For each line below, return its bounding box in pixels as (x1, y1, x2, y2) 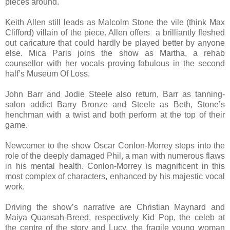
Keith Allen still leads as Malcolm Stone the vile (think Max (5, 18, 225, 27)
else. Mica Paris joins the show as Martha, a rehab (5, 49, 225, 58)
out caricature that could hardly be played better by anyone (5, 39, 225, 48)
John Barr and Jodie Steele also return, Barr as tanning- (5, 90, 225, 99)
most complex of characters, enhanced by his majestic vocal (5, 172, 225, 181)
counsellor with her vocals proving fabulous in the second (5, 59, 225, 68)
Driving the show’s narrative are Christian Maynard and (5, 203, 225, 212)
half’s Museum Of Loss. (5, 69, 92, 79)
